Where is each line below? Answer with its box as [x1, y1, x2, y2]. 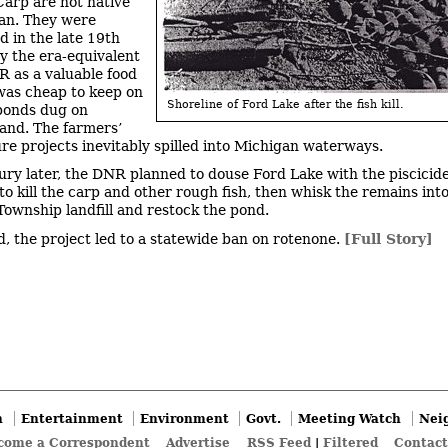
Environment [139, 411, 229, 426]
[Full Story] [344, 230, 433, 247]
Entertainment [20, 411, 123, 426]
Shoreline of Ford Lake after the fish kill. [166, 98, 404, 111]
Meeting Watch [298, 411, 402, 426]
